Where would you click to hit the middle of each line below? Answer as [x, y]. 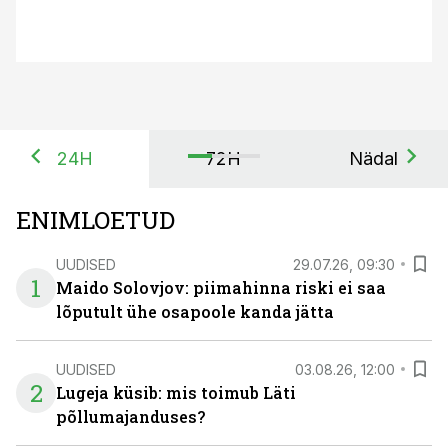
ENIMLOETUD [95, 220]
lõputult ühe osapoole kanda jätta [195, 311]
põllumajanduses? [130, 416]
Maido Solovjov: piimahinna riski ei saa [221, 287]
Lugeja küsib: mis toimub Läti [176, 392]
